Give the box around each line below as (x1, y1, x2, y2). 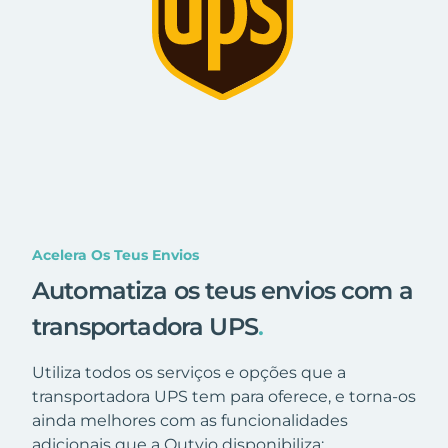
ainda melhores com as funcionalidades (32, 410, 348, 430)
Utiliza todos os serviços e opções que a (32, 362, 346, 382)
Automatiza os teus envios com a (32, 275, 413, 305)
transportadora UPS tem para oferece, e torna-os (32, 386, 416, 406)
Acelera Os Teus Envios (32, 245, 199, 264)
